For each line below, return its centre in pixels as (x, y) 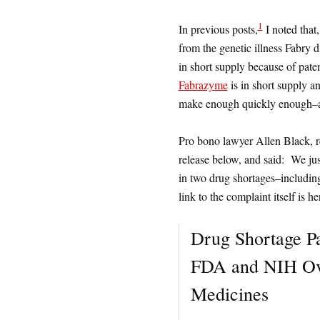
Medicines (229, 294)
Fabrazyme (203, 85)
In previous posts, (218, 29)
